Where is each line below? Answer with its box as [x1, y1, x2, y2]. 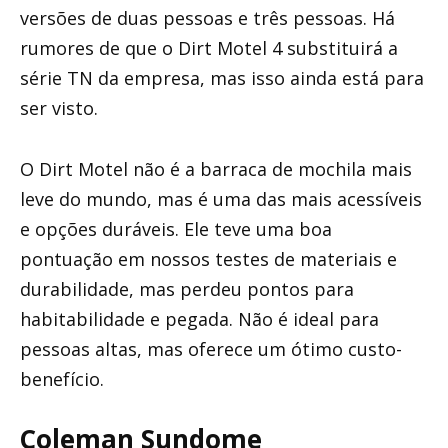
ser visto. [20, 96, 98, 121]
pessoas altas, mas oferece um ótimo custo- [20, 336, 402, 361]
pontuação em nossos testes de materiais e [20, 246, 397, 271]
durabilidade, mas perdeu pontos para [20, 276, 354, 301]
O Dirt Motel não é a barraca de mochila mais [20, 156, 412, 181]
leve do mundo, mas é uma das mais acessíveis [20, 186, 422, 211]
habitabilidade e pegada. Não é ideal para [20, 306, 379, 331]
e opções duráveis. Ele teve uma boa [20, 216, 332, 241]
